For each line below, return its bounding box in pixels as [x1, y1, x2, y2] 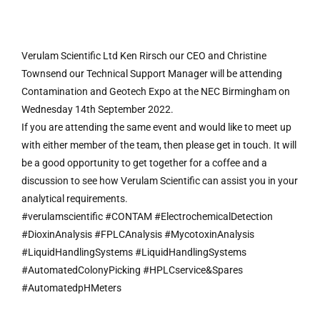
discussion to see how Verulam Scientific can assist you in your [21, 175, 298, 186]
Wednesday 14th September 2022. [21, 104, 174, 115]
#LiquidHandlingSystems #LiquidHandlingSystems [21, 246, 246, 258]
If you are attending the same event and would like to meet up [21, 121, 291, 133]
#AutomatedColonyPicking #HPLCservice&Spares [21, 264, 243, 276]
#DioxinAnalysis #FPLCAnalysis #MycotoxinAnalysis [21, 229, 254, 240]
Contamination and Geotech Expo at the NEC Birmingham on [21, 86, 290, 97]
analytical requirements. [21, 193, 128, 204]
